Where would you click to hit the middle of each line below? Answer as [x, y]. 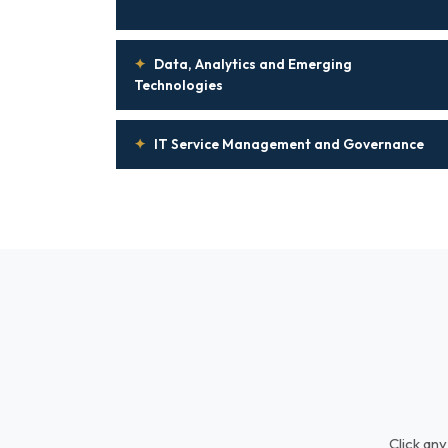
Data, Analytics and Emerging [253, 64]
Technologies [178, 85]
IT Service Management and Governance [289, 144]
